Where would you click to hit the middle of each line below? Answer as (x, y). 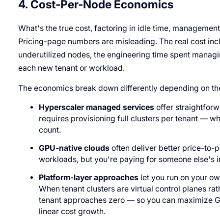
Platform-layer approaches (89, 177)
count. (50, 130)
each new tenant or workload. (71, 68)
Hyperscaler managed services (97, 107)
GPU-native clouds (74, 148)
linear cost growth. (72, 211)
